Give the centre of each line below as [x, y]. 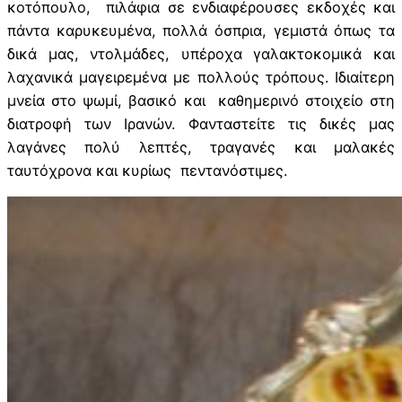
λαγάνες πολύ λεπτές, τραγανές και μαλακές [201, 147]
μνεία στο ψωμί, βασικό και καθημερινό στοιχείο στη [201, 100]
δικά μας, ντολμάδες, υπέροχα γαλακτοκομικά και [201, 53]
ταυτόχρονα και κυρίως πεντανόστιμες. [147, 170]
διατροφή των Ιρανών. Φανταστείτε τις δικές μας [201, 123]
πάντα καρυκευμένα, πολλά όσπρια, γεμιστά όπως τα [201, 30]
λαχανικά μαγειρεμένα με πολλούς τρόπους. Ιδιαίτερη [201, 77]
